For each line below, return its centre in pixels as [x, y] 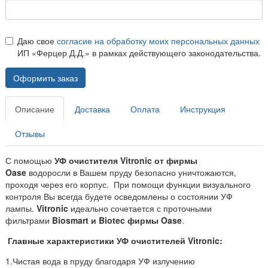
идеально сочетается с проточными [140, 208]
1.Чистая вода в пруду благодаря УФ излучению [100, 261]
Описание [35, 109]
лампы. [21, 208]
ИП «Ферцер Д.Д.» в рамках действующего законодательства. [139, 52]
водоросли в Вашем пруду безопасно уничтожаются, [131, 172]
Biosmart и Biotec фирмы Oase [117, 220]
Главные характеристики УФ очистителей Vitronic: [115, 240]
